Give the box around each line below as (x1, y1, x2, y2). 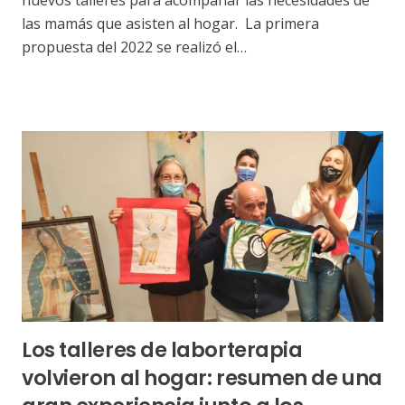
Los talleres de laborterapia (22, 335, 303, 365)
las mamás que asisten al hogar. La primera (22, 14, 319, 34)
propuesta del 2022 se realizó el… (22, 37, 247, 58)
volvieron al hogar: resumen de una (22, 363, 382, 393)
